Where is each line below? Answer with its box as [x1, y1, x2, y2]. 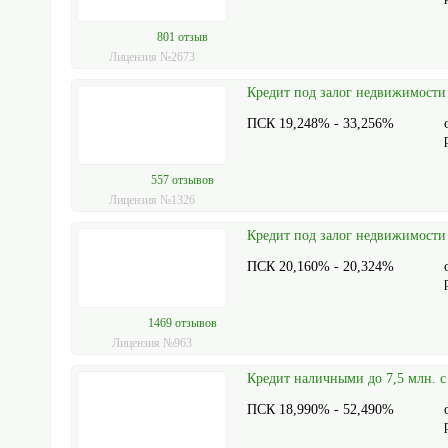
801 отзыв [156, 29, 208, 44]
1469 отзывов [147, 315, 217, 330]
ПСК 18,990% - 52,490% [247, 402, 395, 417]
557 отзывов [150, 172, 214, 187]
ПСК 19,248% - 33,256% [247, 116, 395, 131]
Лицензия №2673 [109, 50, 196, 64]
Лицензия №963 [112, 336, 193, 350]
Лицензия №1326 [109, 193, 196, 207]
